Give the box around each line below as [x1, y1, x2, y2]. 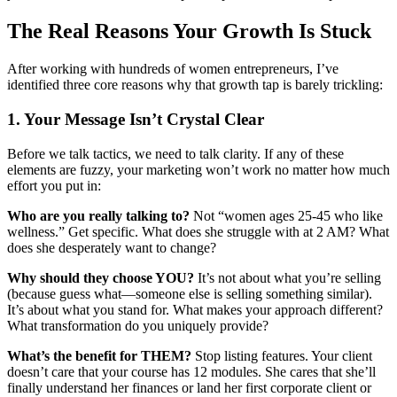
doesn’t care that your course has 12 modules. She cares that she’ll [7, 363, 376, 379]
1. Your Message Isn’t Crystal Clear [7, 109, 264, 128]
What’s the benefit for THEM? [7, 347, 191, 363]
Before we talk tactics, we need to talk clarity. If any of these [7, 145, 344, 161]
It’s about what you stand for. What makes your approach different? [7, 301, 383, 317]
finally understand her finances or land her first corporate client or [7, 379, 371, 395]
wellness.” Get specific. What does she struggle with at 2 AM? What [7, 223, 389, 239]
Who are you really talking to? [7, 207, 190, 223]
